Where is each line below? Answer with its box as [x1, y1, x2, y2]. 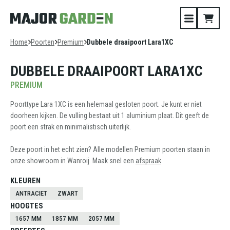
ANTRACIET [15, 189, 47, 197]
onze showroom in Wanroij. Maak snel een [10, 157, 136, 165]
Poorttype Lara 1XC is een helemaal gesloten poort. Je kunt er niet [10, 100, 202, 108]
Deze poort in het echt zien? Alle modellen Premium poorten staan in [10, 145, 210, 154]
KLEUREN [10, 176, 41, 185]
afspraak [136, 157, 161, 165]
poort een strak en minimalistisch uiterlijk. [10, 123, 131, 131]
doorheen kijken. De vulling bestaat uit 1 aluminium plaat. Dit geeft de [10, 111, 209, 120]
